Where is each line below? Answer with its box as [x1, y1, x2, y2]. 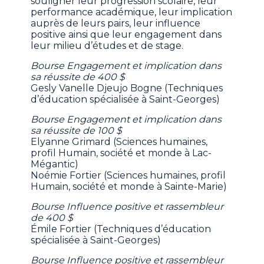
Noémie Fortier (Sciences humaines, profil [31, 169, 226, 181]
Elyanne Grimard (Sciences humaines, [31, 136, 208, 147]
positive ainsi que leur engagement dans [31, 28, 222, 40]
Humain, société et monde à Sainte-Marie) [31, 180, 230, 192]
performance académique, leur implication [31, 6, 233, 18]
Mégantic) [31, 158, 79, 170]
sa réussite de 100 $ [31, 124, 123, 136]
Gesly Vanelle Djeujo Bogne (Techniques [31, 82, 223, 94]
